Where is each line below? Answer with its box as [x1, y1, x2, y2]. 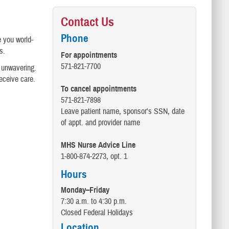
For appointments [60, 50, 117, 61]
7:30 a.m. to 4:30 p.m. [60, 196, 127, 207]
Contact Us [60, 14, 114, 30]
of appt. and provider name [60, 118, 140, 128]
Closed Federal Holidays [60, 207, 133, 218]
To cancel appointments [60, 84, 136, 95]
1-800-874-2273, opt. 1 [60, 151, 127, 162]
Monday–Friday [60, 185, 109, 195]
